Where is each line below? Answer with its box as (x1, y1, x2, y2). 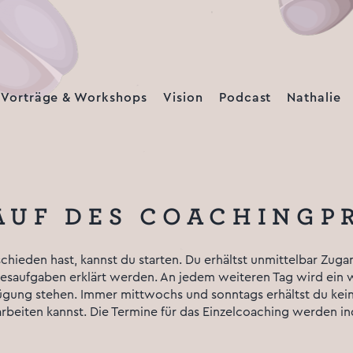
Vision (162, 91, 203, 104)
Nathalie (287, 91, 342, 104)
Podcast (218, 91, 272, 104)
